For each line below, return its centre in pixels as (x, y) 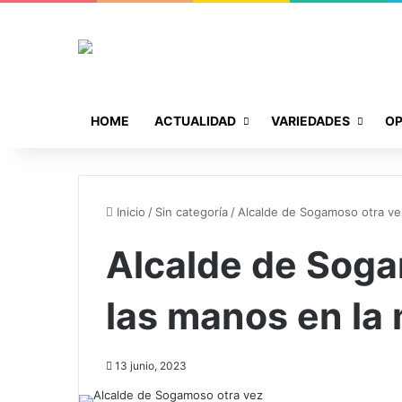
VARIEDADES (310, 120)
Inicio (129, 211)
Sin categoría (192, 211)
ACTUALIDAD (195, 120)
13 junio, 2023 (151, 365)
